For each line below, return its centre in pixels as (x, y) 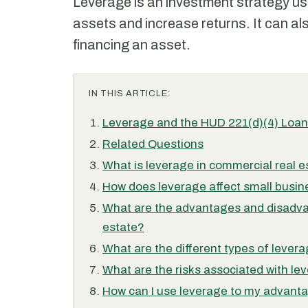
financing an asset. (132, 45)
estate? (123, 227)
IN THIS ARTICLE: (130, 93)
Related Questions (153, 144)
